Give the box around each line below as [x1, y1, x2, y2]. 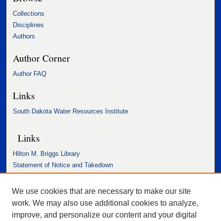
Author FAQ [13, 70, 47, 77]
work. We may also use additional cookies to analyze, [12, 199, 198, 207]
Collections [13, 9, 45, 17]
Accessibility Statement [13, 172, 81, 180]
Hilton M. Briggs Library [13, 149, 80, 157]
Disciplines [13, 21, 44, 29]
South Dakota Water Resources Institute [13, 107, 129, 115]
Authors [13, 32, 36, 40]
